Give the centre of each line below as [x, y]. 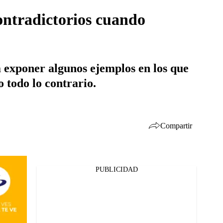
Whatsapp [41, 201]
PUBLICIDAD [116, 169]
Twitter [36, 188]
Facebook [40, 175]
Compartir [176, 125]
